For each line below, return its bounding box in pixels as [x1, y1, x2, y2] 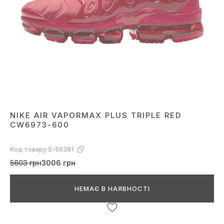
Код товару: [10, 145, 48, 153]
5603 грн [10, 158, 41, 167]
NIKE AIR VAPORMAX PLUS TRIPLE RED [10, 110, 181, 120]
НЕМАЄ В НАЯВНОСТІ [74, 184, 150, 193]
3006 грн [41, 158, 75, 167]
